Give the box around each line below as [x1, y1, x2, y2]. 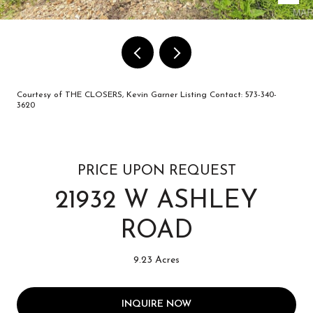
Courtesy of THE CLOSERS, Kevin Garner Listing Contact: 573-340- [17, 91, 277, 99]
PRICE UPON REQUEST [77, 164, 236, 178]
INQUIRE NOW [122, 298, 191, 310]
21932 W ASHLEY [55, 189, 258, 214]
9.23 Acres [133, 255, 180, 265]
